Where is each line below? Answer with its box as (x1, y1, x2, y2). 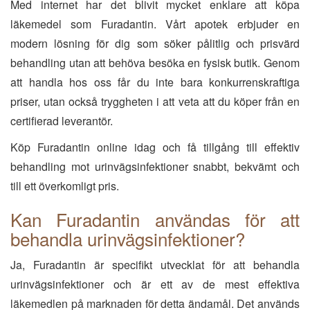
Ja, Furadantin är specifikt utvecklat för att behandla (10, 257, 300, 273)
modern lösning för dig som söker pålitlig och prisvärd (10, 35, 300, 51)
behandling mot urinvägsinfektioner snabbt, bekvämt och (10, 158, 300, 174)
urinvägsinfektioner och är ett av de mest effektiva (10, 276, 300, 292)
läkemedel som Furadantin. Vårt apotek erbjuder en (10, 16, 300, 32)
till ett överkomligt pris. (10, 178, 119, 194)
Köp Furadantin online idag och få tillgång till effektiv (10, 139, 300, 155)
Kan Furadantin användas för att (10, 206, 300, 232)
